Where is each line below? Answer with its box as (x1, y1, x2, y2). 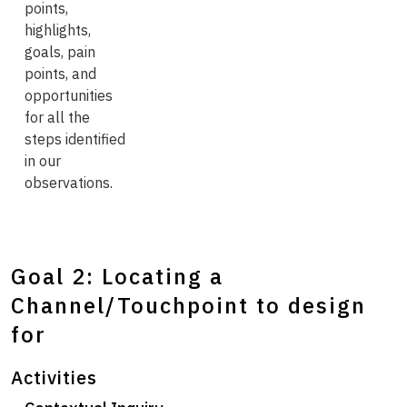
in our (25, 152, 61, 170)
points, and (25, 65, 96, 83)
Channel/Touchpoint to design (11, 291, 366, 320)
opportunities (25, 86, 113, 104)
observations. (25, 174, 113, 192)
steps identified (25, 130, 125, 148)
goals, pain (25, 43, 95, 61)
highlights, (25, 21, 91, 39)
